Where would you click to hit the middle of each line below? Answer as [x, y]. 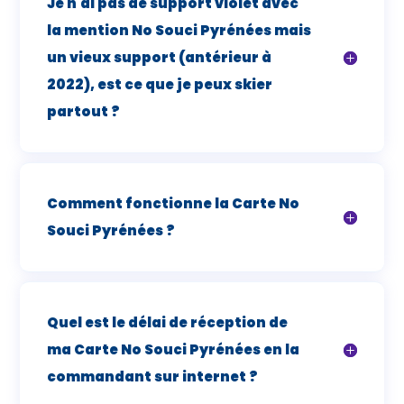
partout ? [84, 111]
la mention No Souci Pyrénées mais [179, 30]
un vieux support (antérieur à [160, 57]
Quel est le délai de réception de [168, 322]
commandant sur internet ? [153, 376]
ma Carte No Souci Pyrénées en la [174, 349]
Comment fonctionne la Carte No [174, 203]
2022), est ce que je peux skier [160, 84]
